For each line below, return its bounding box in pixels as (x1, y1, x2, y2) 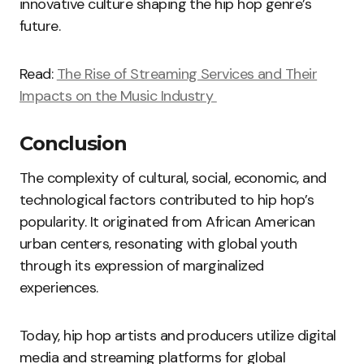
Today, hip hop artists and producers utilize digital (19, 326, 336, 346)
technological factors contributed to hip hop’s (19, 190, 314, 210)
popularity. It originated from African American (19, 212, 315, 232)
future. (19, 16, 61, 37)
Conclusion (19, 132, 128, 156)
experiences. (19, 278, 98, 298)
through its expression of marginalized (19, 256, 264, 276)
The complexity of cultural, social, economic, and (19, 168, 327, 188)
